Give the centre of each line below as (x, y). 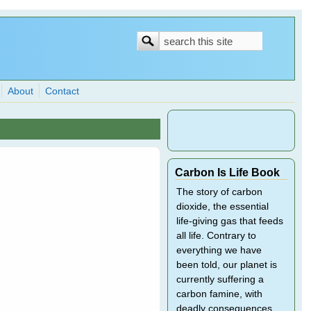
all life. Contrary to (216, 236)
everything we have (219, 250)
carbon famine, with (219, 294)
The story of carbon (219, 192)
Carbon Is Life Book (227, 172)
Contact (62, 91)
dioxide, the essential (222, 207)
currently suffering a (220, 279)
